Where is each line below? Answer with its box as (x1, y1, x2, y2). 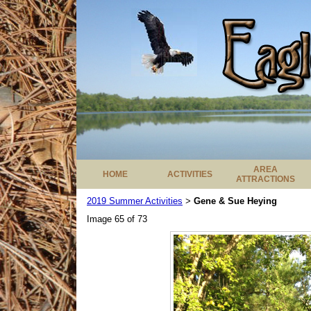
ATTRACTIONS (236, 174, 295, 184)
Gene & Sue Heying (194, 196, 277, 206)
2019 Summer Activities (87, 196, 183, 206)
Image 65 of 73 (87, 214, 147, 224)
